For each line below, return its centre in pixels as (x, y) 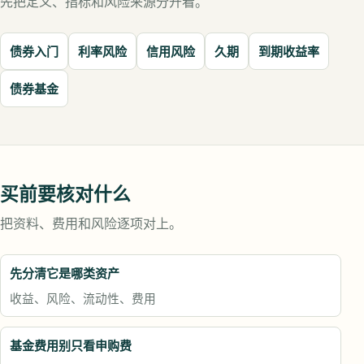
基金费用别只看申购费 (71, 345)
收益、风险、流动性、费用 (83, 298)
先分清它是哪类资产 (65, 273)
